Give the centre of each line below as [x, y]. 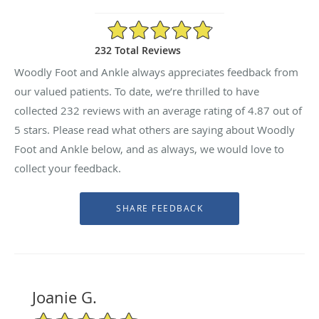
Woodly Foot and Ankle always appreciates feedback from [156, 72]
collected [37, 110]
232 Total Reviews [138, 50]
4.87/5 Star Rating [148, 25]
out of [286, 110]
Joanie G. [64, 297]
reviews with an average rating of [164, 110]
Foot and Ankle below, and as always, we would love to [149, 148]
